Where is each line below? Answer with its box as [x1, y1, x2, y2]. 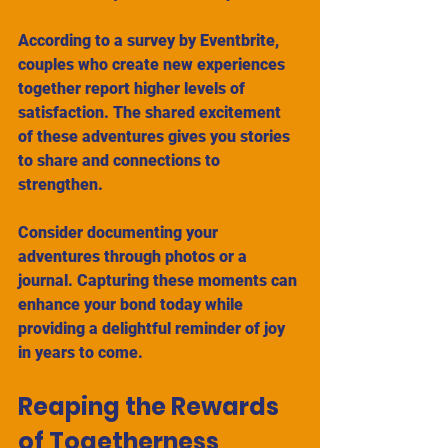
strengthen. [18, 174, 107, 194]
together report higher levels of [18, 78, 249, 98]
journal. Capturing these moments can [18, 270, 301, 290]
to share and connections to [18, 150, 224, 170]
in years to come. [18, 342, 143, 362]
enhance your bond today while [18, 294, 247, 314]
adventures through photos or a [18, 246, 251, 266]
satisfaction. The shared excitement [18, 102, 285, 122]
